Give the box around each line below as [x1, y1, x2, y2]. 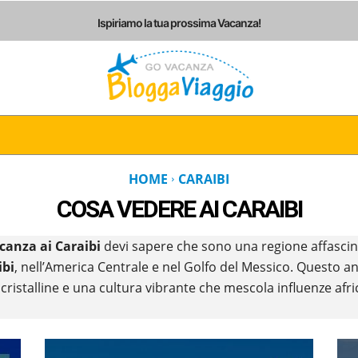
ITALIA [26, 126, 63, 142]
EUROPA [100, 126, 147, 142]
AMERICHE [184, 126, 243, 142]
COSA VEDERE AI [56, 194, 222, 223]
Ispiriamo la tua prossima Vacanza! [97, 15, 261, 30]
